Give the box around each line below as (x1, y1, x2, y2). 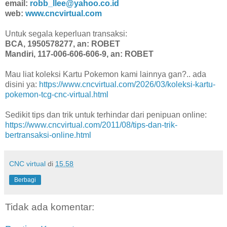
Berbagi (14, 176, 36, 184)
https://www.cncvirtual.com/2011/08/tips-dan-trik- (5, 121, 177, 130)
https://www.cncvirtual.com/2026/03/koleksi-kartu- (39, 80, 215, 89)
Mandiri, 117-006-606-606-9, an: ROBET (5, 50, 154, 59)
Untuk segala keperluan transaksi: (5, 29, 127, 39)
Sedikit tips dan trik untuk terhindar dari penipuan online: (5, 110, 207, 120)
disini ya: (5, 80, 39, 89)
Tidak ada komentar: (5, 202, 94, 213)
